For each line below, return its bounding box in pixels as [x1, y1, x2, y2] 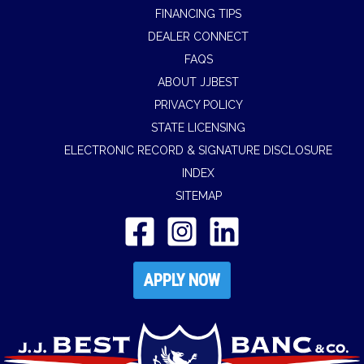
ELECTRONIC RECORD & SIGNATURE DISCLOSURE [64, 144, 332, 158]
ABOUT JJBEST [158, 76, 239, 89]
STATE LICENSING [151, 121, 245, 135]
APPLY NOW [144, 271, 220, 291]
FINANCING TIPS [155, 7, 241, 21]
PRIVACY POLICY [154, 98, 243, 112]
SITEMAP [175, 189, 222, 203]
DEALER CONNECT [148, 30, 249, 44]
